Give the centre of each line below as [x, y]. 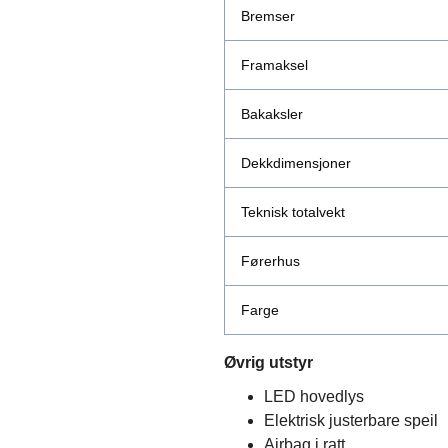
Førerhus [270, 261]
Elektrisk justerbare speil [351, 421]
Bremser [268, 16]
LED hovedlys [314, 397]
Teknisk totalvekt [293, 212]
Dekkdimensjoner [296, 163]
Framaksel [274, 65]
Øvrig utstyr [268, 363]
